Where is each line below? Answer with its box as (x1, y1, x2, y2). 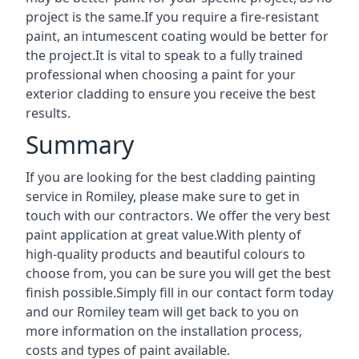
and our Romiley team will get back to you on (26, 302, 299, 321)
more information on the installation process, (26, 321, 302, 340)
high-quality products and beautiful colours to (26, 244, 305, 263)
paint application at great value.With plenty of (26, 225, 301, 244)
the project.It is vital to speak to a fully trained (26, 46, 303, 64)
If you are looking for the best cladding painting (26, 167, 316, 186)
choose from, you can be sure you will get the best (26, 264, 331, 282)
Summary (26, 127, 134, 161)
